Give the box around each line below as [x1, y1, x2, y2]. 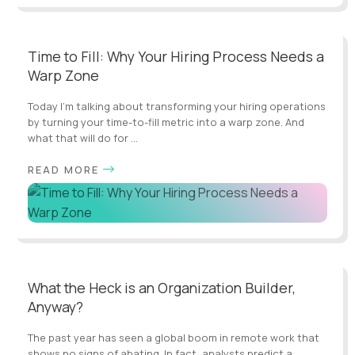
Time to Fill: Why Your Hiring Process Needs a [28, 46, 324, 66]
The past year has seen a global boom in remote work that [28, 330, 319, 345]
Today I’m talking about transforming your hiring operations [28, 98, 326, 113]
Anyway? [28, 296, 83, 316]
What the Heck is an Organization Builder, [28, 277, 296, 297]
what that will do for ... [28, 130, 138, 145]
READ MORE [28, 162, 99, 177]
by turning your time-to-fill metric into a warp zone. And [28, 114, 304, 129]
